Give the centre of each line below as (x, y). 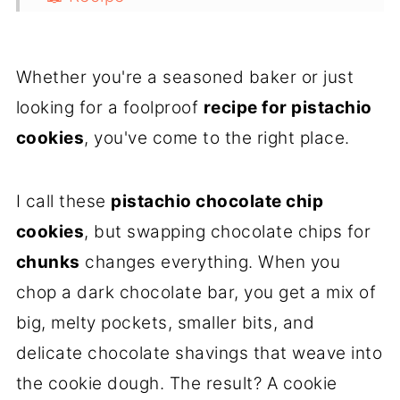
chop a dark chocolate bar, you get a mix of (196, 293)
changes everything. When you (210, 262)
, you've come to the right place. (217, 138)
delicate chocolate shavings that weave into (199, 354)
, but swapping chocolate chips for (228, 232)
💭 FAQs (78, 34)
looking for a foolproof (109, 108)
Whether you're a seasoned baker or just (185, 78)
